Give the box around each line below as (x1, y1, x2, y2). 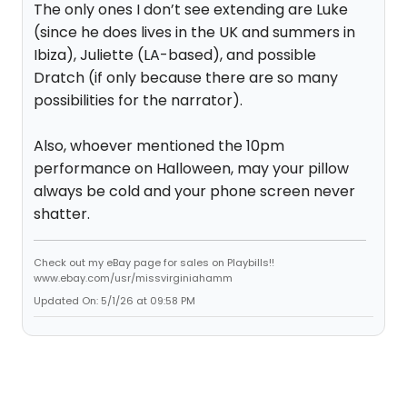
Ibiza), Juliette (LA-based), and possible (34, 45, 316, 65)
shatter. (34, 203, 90, 224)
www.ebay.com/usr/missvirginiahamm (34, 271, 233, 285)
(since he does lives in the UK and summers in (34, 22, 355, 43)
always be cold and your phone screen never (34, 181, 355, 202)
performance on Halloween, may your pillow (34, 158, 349, 179)
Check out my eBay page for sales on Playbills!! (34, 255, 274, 270)
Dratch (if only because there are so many (34, 67, 338, 88)
